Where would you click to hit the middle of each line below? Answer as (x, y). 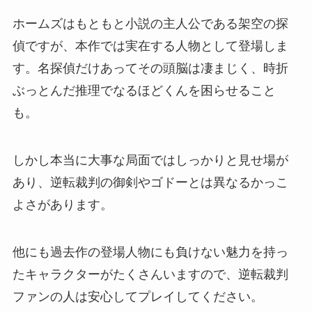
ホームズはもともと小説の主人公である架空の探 (150, 24)
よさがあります (56, 204)
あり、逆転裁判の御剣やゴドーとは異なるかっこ (150, 182)
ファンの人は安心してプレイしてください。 (138, 296)
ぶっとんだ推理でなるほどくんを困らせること (144, 91)
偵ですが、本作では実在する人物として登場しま (150, 46)
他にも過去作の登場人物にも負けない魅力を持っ (150, 252)
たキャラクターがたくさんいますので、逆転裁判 (150, 274)
